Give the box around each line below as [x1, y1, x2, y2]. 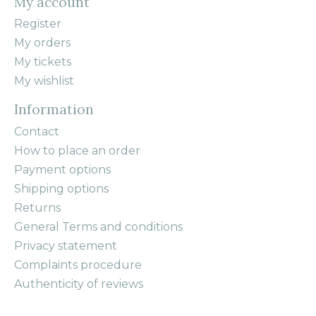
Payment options [14, 163, 111, 177]
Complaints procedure [14, 258, 142, 272]
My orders [14, 36, 71, 50]
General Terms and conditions [14, 220, 183, 234]
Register [14, 17, 61, 31]
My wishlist [14, 74, 74, 88]
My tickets [14, 55, 71, 69]
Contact [14, 125, 59, 139]
